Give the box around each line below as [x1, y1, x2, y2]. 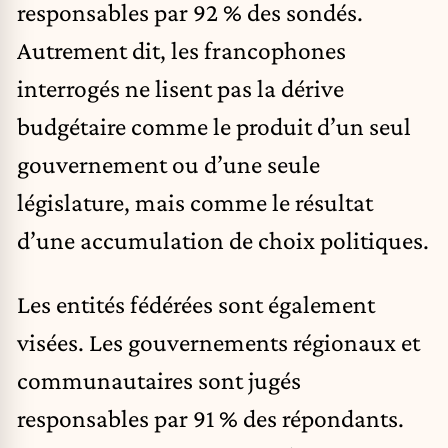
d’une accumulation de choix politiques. [17, 226, 429, 255]
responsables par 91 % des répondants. [17, 403, 404, 432]
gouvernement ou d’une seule [17, 150, 320, 179]
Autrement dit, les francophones [17, 36, 346, 65]
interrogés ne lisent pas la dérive [17, 74, 344, 103]
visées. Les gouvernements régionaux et [17, 327, 420, 356]
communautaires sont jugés [17, 365, 301, 394]
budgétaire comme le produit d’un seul [17, 112, 411, 141]
